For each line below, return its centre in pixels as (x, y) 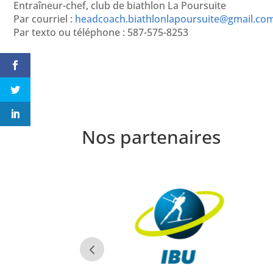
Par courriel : (44, 19)
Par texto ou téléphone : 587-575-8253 (101, 33)
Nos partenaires (151, 136)
